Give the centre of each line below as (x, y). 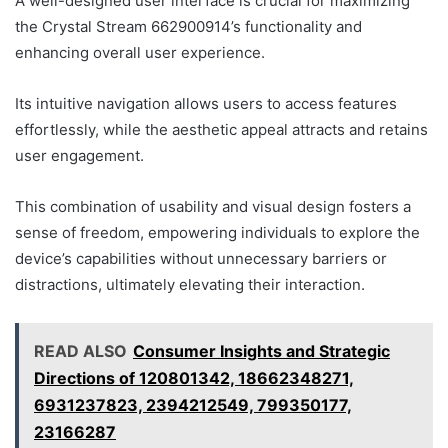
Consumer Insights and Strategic (261, 351)
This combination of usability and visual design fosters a (213, 207)
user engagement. (79, 156)
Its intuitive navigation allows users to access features (206, 104)
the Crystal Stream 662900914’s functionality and (188, 27)
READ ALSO (80, 351)
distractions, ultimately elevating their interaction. (190, 285)
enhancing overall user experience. (140, 53)
